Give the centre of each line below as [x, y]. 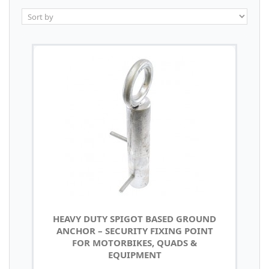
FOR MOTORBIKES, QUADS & [134, 242]
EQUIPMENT [134, 254]
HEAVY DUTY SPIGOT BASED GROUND [134, 218]
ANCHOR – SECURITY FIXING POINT [134, 230]
